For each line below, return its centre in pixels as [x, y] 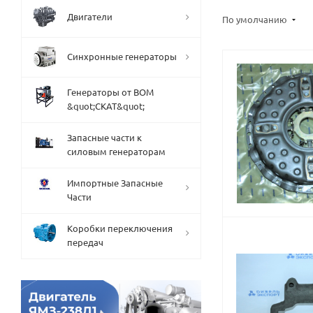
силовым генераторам [116, 151]
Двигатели [90, 16]
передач [85, 242]
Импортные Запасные [115, 183]
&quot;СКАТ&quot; [106, 106]
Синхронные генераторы [122, 56]
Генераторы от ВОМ [110, 92]
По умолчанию [256, 19]
